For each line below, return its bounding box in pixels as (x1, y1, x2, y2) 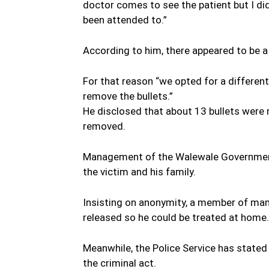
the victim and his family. (83, 165, 196, 178)
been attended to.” (83, 13, 167, 26)
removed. (83, 119, 125, 132)
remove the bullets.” (83, 89, 173, 102)
